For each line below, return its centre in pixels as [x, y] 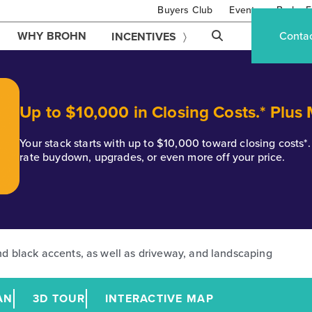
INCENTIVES [144, 37]
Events [244, 10]
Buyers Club [185, 10]
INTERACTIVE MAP [159, 299]
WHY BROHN [52, 36]
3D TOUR [59, 299]
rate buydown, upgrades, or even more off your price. [153, 157]
